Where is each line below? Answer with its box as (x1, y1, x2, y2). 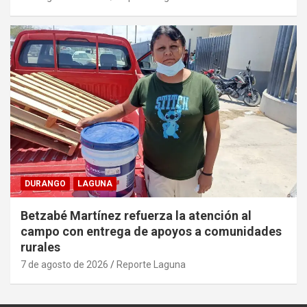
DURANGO (25, 178, 66, 188)
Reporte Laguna (116, 258, 186, 270)
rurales (21, 239, 60, 254)
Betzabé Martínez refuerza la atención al (21, 208, 251, 223)
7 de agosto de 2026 (21, 258, 108, 270)
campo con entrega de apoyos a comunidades (21, 223, 282, 238)
